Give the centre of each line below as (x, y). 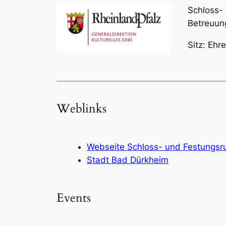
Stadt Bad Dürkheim (128, 160)
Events (74, 198)
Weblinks (81, 108)
